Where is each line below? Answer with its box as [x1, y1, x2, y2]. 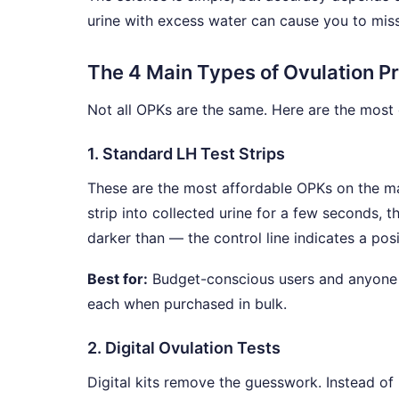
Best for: [87, 269, 148, 288]
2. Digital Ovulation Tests [87, 338, 281, 357]
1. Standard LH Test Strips [87, 143, 285, 163]
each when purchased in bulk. [87, 294, 287, 313]
